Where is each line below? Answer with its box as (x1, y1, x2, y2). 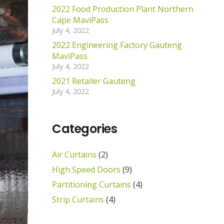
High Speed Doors (52, 163, 120, 175)
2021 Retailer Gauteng (52, 75, 135, 86)
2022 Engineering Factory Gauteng (52, 39, 182, 50)
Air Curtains (52, 148, 96, 160)
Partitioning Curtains (52, 178, 131, 190)
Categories (52, 120, 117, 137)
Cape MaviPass (52, 14, 108, 25)
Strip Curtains (52, 193, 104, 205)
